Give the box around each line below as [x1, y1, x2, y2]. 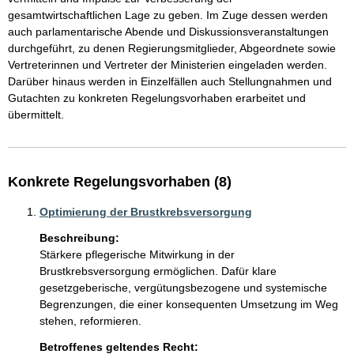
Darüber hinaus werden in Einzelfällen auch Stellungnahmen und [8, 75, 335, 88]
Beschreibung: [40, 232, 119, 244]
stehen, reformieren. [40, 314, 141, 327]
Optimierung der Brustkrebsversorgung [40, 205, 252, 218]
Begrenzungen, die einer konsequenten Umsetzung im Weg [40, 298, 341, 311]
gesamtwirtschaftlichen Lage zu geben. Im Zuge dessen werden [8, 9, 331, 21]
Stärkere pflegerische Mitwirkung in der [40, 248, 238, 261]
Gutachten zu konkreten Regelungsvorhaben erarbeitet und [8, 92, 309, 104]
